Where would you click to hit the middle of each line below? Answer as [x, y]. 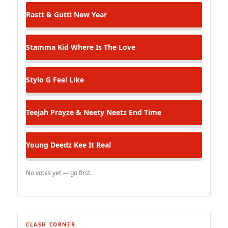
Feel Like [67, 80]
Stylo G [38, 80]
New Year [89, 15]
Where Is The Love [102, 47]
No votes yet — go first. [59, 173]
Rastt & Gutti [49, 15]
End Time [144, 112]
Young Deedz [49, 145]
